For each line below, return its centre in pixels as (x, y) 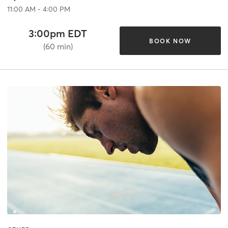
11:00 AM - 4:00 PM (39, 9)
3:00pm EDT (58, 34)
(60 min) (58, 47)
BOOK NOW (170, 41)
